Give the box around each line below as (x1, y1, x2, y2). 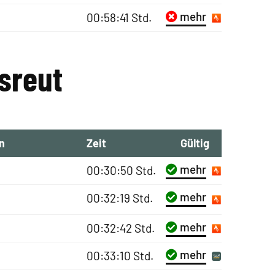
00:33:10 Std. (86, 249, 153, 263)
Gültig (180, 136, 209, 150)
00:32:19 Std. (86, 191, 153, 205)
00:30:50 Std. (86, 163, 156, 177)
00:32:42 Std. (86, 221, 155, 235)
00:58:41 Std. (86, 10, 152, 25)
